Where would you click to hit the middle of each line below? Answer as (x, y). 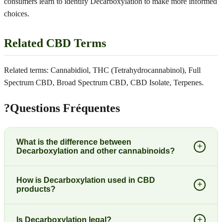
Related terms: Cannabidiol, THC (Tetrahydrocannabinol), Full (102, 70)
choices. (17, 14)
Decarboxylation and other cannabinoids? (96, 151)
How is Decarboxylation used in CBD (86, 180)
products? (36, 189)
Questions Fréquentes (65, 108)
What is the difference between (74, 142)
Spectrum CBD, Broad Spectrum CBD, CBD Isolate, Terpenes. (104, 83)
